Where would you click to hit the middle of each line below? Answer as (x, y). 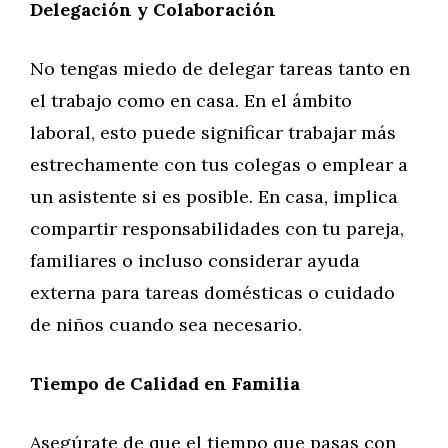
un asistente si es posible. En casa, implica (214, 196)
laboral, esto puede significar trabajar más (213, 132)
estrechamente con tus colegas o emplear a (219, 164)
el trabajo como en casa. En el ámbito (191, 100)
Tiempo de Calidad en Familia (165, 383)
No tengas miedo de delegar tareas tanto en (220, 68)
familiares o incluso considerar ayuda (195, 260)
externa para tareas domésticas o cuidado (212, 292)
